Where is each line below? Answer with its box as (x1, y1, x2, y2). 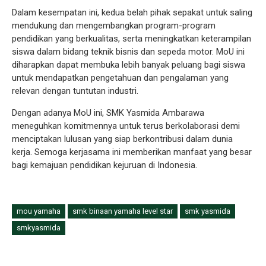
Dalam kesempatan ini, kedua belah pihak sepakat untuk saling (12, 7, 252, 18)
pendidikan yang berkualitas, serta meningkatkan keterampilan (12, 33, 251, 44)
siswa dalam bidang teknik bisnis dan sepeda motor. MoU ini (12, 46, 245, 57)
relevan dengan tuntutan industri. (12, 85, 138, 96)
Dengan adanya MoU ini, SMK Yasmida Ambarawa (12, 107, 204, 118)
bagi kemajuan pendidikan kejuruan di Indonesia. (12, 159, 197, 170)
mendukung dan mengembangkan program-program (12, 20, 216, 31)
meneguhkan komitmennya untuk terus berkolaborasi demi (12, 120, 240, 131)
